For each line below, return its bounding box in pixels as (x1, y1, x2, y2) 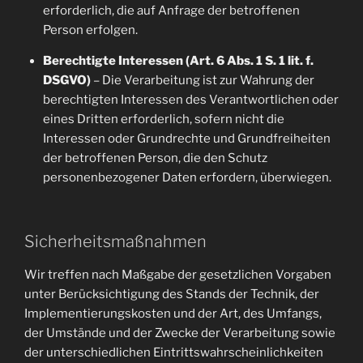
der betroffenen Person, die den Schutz (42, 151, 267, 165)
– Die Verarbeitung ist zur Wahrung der (90, 73, 314, 88)
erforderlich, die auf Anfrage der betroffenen (42, 3, 300, 18)
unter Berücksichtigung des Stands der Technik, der (24, 286, 319, 301)
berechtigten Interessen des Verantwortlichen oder (42, 92, 339, 107)
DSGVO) (42, 73, 91, 88)
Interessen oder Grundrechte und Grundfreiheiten (42, 131, 331, 146)
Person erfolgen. (42, 23, 138, 37)
